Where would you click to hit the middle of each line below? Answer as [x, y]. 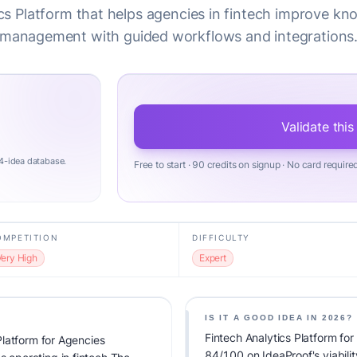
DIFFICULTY [221, 237]
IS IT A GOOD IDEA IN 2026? [279, 318]
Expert [213, 258]
